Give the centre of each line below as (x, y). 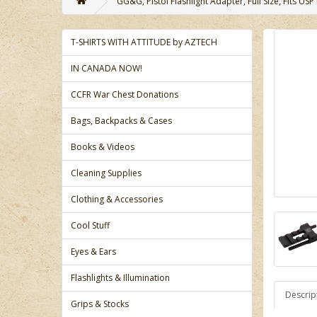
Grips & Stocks (100, 304)
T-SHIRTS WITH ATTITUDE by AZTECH (144, 42)
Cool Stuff (90, 225)
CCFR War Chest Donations (125, 94)
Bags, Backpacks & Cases (121, 121)
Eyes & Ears (93, 252)
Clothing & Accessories (117, 199)
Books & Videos (103, 147)
